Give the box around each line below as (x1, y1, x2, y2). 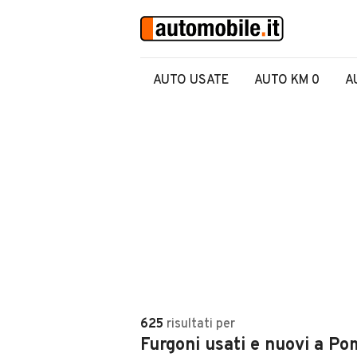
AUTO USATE (153, 73, 229, 88)
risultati (167, 316, 213, 332)
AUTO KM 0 (254, 73, 320, 88)
